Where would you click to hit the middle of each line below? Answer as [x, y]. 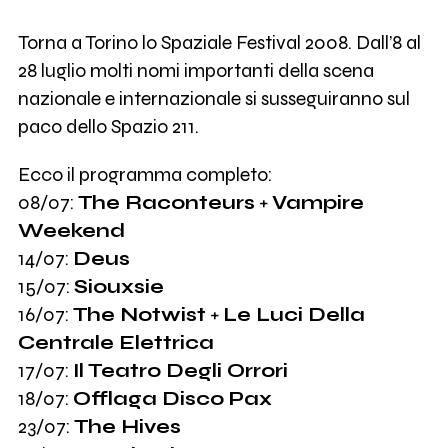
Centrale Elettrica [115, 342]
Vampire [317, 202]
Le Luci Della [293, 314]
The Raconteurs [166, 202]
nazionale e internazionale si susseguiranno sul [213, 98]
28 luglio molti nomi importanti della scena [195, 70]
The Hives [127, 426]
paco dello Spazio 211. [108, 126]
